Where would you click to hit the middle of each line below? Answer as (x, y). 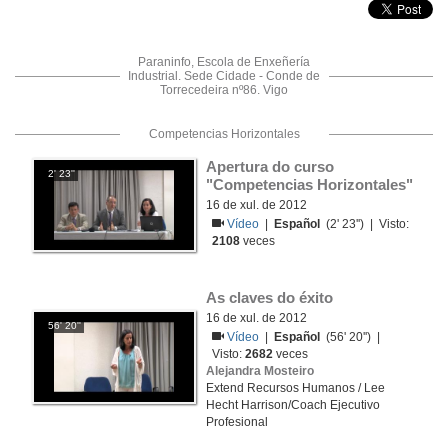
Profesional (237, 422)
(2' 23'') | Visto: (365, 224)
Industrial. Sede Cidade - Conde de (224, 76)
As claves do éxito (269, 297)
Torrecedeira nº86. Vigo (224, 90)
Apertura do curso (270, 166)
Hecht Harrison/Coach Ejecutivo (293, 405)
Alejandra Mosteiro (260, 371)
